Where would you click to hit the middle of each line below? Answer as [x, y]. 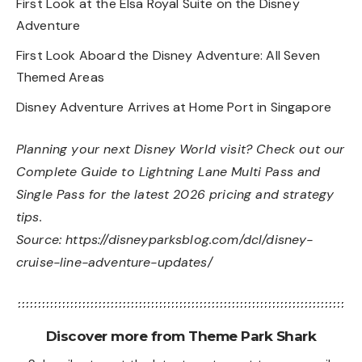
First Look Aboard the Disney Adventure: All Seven [168, 56]
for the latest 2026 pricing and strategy [209, 195]
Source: [41, 240]
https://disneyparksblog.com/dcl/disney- [189, 240]
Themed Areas [60, 78]
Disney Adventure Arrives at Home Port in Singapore [174, 107]
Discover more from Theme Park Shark [181, 337]
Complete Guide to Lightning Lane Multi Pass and [168, 172]
